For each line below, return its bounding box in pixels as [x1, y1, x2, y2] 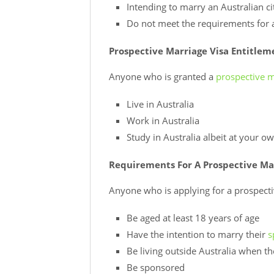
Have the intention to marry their [126, 228, 268, 240]
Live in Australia [126, 97, 194, 110]
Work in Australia [126, 114, 199, 127]
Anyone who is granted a [109, 70, 216, 83]
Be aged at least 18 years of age [126, 211, 259, 224]
